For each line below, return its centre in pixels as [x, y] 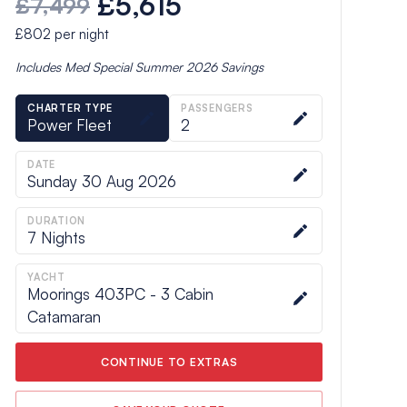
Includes [40, 66]
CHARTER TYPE [70, 108]
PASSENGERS [217, 108]
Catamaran [64, 316]
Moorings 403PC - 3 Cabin [120, 293]
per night [80, 34]
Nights [61, 237]
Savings [240, 66]
